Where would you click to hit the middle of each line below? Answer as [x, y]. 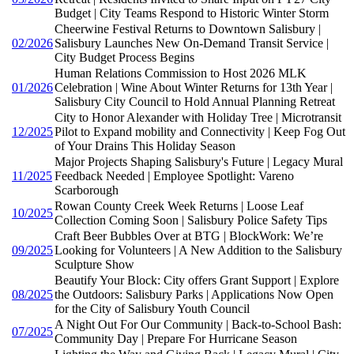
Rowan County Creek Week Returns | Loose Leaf [179, 206]
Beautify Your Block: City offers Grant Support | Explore [197, 281]
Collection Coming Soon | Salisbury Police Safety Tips [191, 220]
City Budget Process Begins [124, 58]
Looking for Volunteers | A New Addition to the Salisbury [198, 250]
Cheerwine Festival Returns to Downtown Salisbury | [188, 29]
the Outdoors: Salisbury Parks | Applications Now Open [194, 295]
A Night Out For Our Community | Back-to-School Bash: [198, 325]
